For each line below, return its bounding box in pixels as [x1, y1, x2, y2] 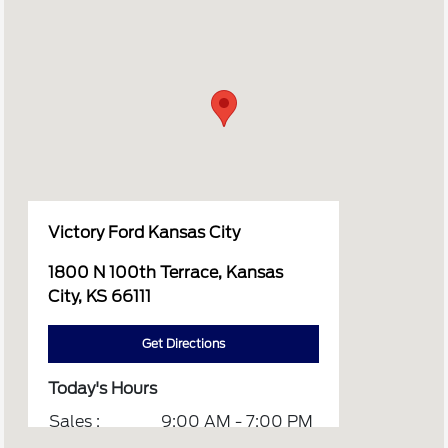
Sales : [49, 412, 101, 432]
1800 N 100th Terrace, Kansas [48, 263, 284, 283]
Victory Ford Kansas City [48, 223, 241, 243]
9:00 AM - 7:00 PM [161, 412, 314, 432]
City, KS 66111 [48, 287, 152, 307]
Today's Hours [48, 379, 158, 399]
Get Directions [142, 336, 226, 352]
